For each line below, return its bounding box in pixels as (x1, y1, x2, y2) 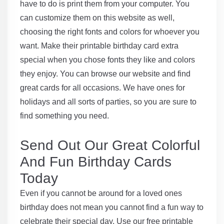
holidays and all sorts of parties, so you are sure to (20, 97, 196, 106)
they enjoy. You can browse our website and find (20, 69, 190, 78)
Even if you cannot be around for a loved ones (20, 189, 182, 198)
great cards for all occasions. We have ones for (20, 83, 185, 92)
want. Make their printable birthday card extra (20, 41, 178, 50)
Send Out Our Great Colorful (20, 137, 200, 153)
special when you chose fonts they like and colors (20, 55, 195, 64)
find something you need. (20, 111, 109, 120)
